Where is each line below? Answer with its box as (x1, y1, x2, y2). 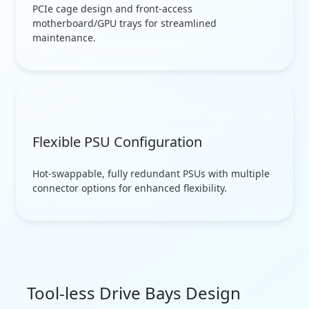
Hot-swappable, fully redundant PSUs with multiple (32, 166, 270, 180)
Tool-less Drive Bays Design (27, 281, 241, 304)
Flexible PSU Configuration (32, 132, 202, 151)
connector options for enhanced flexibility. (32, 181, 227, 195)
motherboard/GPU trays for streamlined (32, 16, 217, 30)
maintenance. (32, 30, 96, 44)
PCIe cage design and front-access (32, 1, 192, 15)
